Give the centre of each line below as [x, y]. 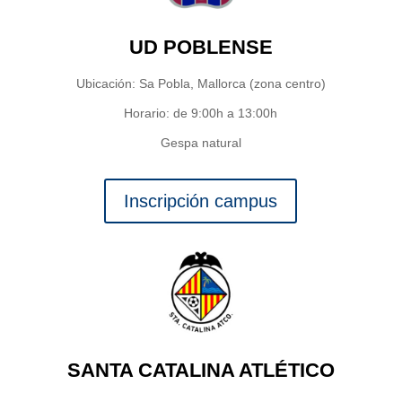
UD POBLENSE [201, 48]
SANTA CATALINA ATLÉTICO [201, 371]
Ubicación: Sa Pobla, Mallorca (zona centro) [201, 84]
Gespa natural [201, 143]
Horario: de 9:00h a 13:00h [201, 114]
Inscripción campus [201, 201]
